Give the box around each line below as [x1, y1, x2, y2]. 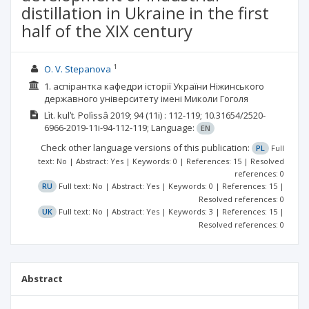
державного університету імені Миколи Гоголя [43, 92, 248, 105]
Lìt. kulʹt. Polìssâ [43, 109, 108, 121]
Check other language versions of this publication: [41, 141, 252, 154]
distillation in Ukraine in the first [21, 1, 269, 24]
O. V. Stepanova [43, 63, 111, 75]
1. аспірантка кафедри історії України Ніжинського [43, 79, 264, 92]
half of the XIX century [21, 19, 192, 42]
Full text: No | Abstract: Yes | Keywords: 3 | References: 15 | [59, 206, 284, 217]
